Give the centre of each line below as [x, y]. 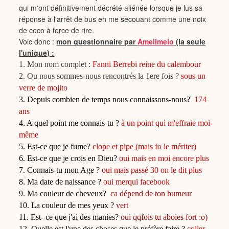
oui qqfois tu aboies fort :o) [164, 217]
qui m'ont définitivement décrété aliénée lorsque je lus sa [111, 8]
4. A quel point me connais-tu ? [69, 123]
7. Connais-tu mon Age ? [61, 170]
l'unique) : [37, 53]
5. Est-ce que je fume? [56, 146]
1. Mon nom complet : [56, 64]
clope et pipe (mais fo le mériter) [145, 146]
